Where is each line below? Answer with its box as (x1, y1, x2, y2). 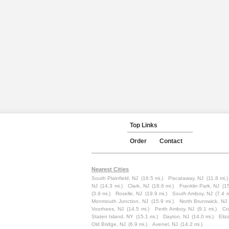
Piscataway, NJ (168, 175, 204, 181)
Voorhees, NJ (91, 206, 124, 212)
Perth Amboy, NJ (154, 206, 195, 212)
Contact (159, 138, 182, 145)
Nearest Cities (91, 166, 129, 172)
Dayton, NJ (163, 214, 189, 219)
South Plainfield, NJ (91, 175, 139, 181)
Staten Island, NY (91, 214, 133, 219)
